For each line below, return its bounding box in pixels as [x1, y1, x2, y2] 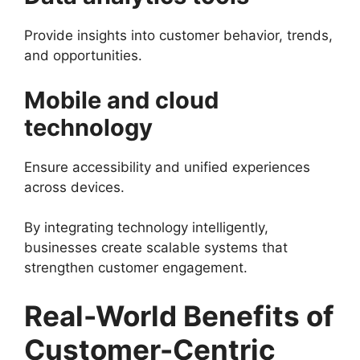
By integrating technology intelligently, [24, 219, 268, 235]
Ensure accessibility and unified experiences [24, 158, 310, 175]
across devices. [24, 178, 125, 195]
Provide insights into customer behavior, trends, [24, 27, 333, 43]
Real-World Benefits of [24, 298, 334, 333]
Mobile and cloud [24, 85, 219, 114]
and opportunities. [24, 47, 142, 63]
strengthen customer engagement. [24, 260, 247, 276]
